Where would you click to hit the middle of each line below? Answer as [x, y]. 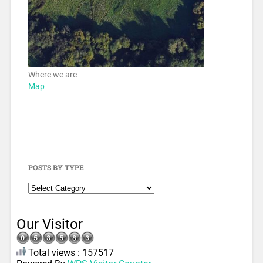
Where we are [52, 75]
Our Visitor [49, 225]
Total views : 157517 [70, 253]
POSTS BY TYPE [56, 168]
